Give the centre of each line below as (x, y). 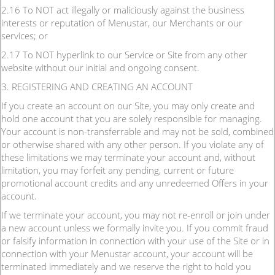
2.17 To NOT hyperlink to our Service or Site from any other (124, 55)
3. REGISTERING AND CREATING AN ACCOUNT (97, 87)
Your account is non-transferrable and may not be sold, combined (137, 131)
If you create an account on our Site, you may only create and (128, 106)
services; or (25, 36)
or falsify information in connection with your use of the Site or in (135, 241)
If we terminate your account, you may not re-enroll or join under (136, 215)
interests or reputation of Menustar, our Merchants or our (122, 23)
